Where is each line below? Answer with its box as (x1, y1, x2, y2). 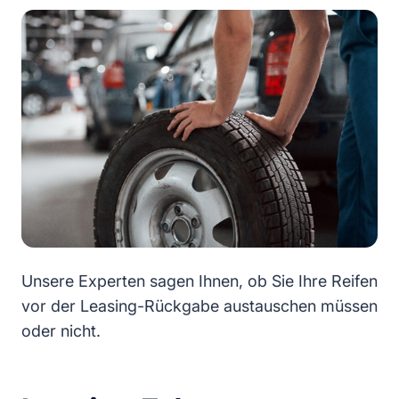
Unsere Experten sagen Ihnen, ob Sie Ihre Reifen (21, 272, 378, 291)
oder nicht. (21, 322, 101, 341)
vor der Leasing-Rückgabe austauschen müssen (21, 297, 378, 316)
